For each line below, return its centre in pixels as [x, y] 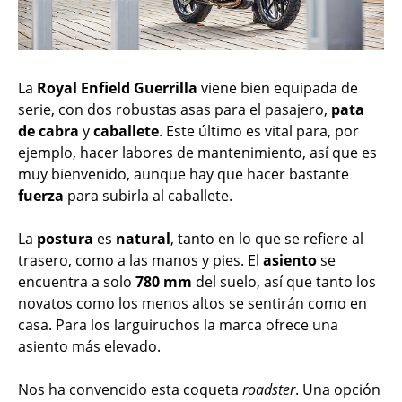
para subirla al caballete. [148, 196]
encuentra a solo [77, 282]
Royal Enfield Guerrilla [119, 88]
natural [143, 239]
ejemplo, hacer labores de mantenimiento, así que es [197, 153]
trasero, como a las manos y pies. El [140, 261]
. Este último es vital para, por [259, 131]
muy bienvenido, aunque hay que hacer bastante [184, 175]
